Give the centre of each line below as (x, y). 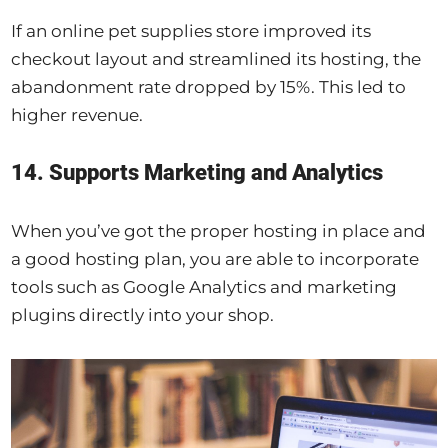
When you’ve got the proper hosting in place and (219, 231)
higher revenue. (77, 115)
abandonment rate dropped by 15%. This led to (209, 87)
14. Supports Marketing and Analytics (197, 173)
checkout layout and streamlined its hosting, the (216, 59)
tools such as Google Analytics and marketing (204, 287)
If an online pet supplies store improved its (191, 31)
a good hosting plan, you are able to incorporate (215, 259)
